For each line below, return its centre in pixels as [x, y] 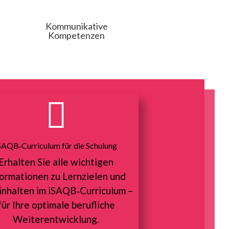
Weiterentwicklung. [56, 219]
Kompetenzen [77, 36]
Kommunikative [76, 26]
